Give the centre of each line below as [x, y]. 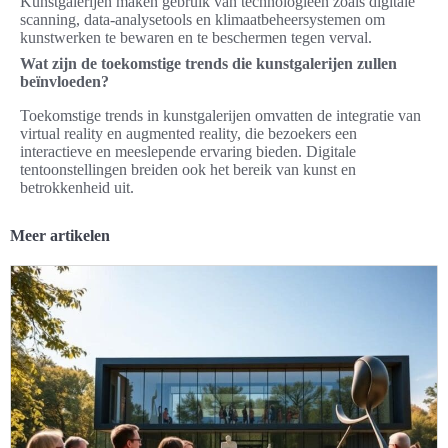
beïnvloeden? [64, 82]
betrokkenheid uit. [77, 188]
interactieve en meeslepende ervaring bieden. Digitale [188, 152]
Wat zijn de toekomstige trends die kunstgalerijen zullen [208, 64]
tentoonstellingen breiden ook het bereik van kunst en [188, 170]
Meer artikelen [60, 236]
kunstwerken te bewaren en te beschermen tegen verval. [196, 38]
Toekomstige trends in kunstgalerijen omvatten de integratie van [220, 116]
